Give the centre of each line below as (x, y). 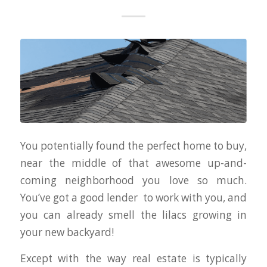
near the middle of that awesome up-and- (133, 163)
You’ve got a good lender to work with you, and (133, 198)
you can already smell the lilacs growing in (133, 215)
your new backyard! (67, 232)
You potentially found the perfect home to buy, (133, 146)
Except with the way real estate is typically (133, 259)
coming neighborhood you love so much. (133, 181)
